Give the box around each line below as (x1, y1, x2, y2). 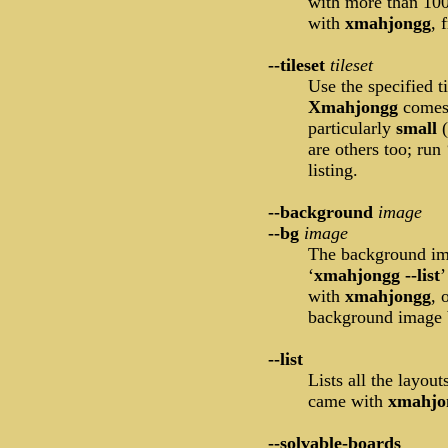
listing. (308, 160, 358, 181)
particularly (308, 118, 396, 139)
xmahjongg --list (314, 265, 440, 286)
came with (308, 391, 388, 412)
